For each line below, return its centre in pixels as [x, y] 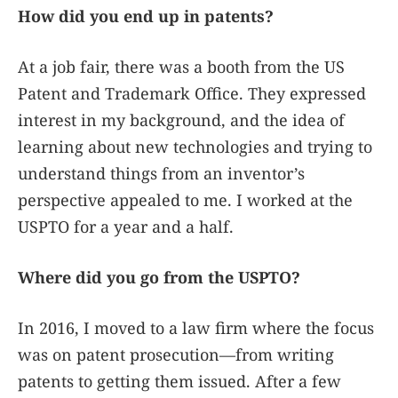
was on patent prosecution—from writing [176, 355]
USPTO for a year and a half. [126, 227]
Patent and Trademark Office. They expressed [192, 94]
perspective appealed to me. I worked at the [185, 200]
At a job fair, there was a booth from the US [181, 67]
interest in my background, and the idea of [181, 120]
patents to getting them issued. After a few [179, 382]
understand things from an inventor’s [161, 174]
